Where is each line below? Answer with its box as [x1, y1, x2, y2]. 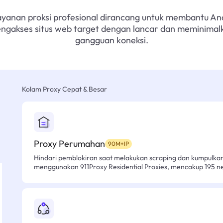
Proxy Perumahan [34, 138, 105, 149]
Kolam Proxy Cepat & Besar [22, 85, 107, 94]
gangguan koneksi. [75, 34, 148, 46]
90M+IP [108, 140, 129, 147]
